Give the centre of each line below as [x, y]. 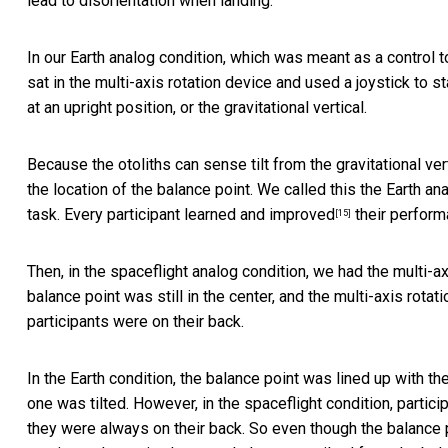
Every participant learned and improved [199, 215]
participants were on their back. [135, 322]
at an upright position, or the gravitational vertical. [197, 108]
